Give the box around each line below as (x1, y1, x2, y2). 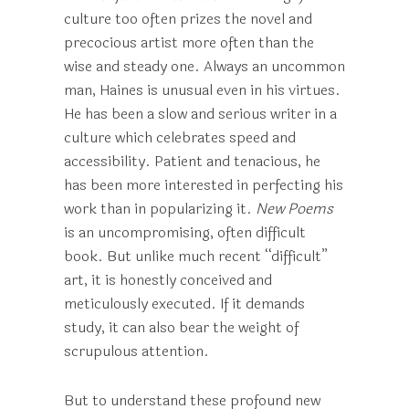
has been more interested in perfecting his (64, 173, 343, 196)
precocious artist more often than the (64, 31, 314, 54)
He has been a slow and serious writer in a (64, 102, 337, 125)
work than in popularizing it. (64, 197, 256, 220)
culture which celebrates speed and (64, 126, 296, 149)
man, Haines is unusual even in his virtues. (64, 79, 341, 101)
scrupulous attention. (64, 340, 209, 362)
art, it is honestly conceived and (64, 268, 272, 291)
